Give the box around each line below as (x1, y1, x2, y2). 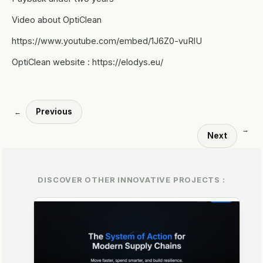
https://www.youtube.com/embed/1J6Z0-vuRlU (12, 35, 202, 46)
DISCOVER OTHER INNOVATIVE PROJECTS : (38, 174, 225, 184)
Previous (36, 106, 72, 116)
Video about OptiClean (12, 14, 102, 25)
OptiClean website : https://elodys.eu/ (12, 56, 163, 67)
